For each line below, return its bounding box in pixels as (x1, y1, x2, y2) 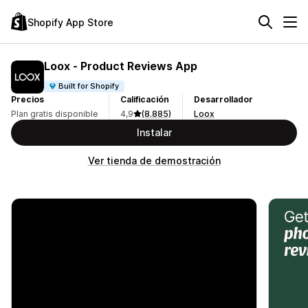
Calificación (120, 94, 169, 104)
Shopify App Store (27, 16, 113, 28)
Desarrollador (194, 94, 253, 104)
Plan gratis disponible (11, 109, 98, 119)
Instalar (136, 126, 172, 138)
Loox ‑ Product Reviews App (44, 58, 197, 73)
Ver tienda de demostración (87, 155, 221, 166)
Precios (11, 94, 44, 104)
